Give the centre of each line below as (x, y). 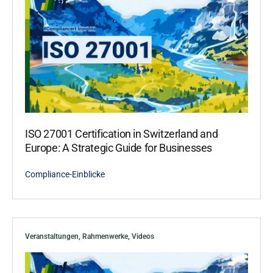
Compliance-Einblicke (65, 174)
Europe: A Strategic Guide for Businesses (119, 147)
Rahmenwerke (105, 236)
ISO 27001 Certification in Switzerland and (122, 133)
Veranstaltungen (52, 236)
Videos (143, 236)
